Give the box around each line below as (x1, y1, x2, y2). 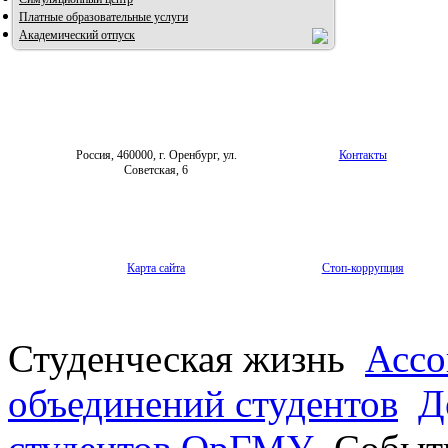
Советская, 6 (124, 163, 189, 178)
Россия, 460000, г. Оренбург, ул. (75, 148, 237, 163)
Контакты (338, 148, 387, 163)
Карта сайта (127, 261, 186, 276)
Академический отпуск (19, 28, 135, 43)
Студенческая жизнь (8, 337, 355, 381)
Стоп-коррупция (321, 261, 404, 276)
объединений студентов (8, 382, 398, 426)
